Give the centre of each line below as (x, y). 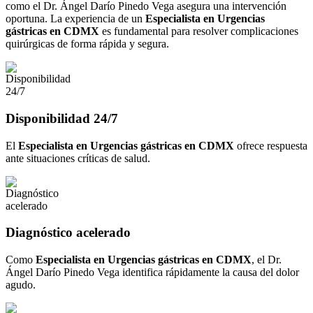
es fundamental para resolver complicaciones (199, 31)
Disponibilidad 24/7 (62, 119)
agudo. (21, 285)
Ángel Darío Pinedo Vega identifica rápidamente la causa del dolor (152, 272)
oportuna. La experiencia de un (75, 19)
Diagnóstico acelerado (68, 233)
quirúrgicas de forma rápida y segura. (87, 44)
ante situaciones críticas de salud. (78, 158)
